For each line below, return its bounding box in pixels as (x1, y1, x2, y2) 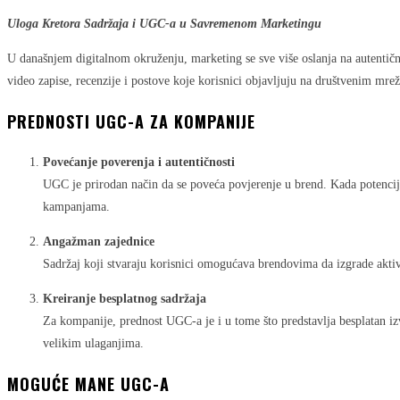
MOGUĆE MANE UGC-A (7, 371, 170, 396)
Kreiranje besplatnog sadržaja (43, 291, 206, 305)
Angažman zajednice (43, 234, 154, 248)
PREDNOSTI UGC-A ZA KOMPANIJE (7, 109, 255, 133)
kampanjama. (43, 199, 110, 213)
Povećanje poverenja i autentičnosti (43, 154, 235, 169)
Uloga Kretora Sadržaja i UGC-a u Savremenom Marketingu (7, 17, 321, 30)
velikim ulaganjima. (43, 336, 144, 350)
